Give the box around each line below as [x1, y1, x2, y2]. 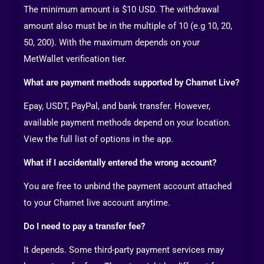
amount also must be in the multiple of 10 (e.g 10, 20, [24, 20, 232, 31]
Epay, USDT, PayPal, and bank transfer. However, [24, 100, 210, 111]
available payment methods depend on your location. [24, 117, 231, 128]
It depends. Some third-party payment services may [24, 244, 224, 255]
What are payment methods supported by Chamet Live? [24, 77, 239, 88]
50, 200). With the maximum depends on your [24, 37, 200, 48]
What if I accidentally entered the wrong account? [24, 157, 216, 168]
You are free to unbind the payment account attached [24, 180, 232, 192]
